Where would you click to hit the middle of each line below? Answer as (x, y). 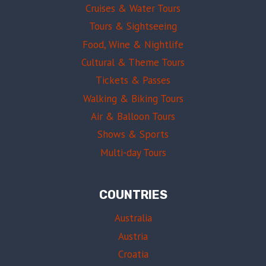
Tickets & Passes (133, 80)
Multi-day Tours (133, 152)
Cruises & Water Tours (133, 8)
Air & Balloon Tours (133, 117)
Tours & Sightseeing (133, 26)
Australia (133, 218)
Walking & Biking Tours (133, 98)
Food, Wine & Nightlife (133, 44)
